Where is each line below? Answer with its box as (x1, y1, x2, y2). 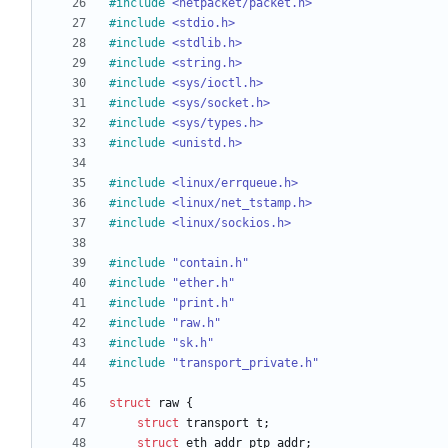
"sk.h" (172, 336, 214, 351)
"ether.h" (172, 276, 235, 291)
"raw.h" (172, 316, 221, 331)
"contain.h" (172, 256, 249, 271)
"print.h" (172, 296, 235, 311)
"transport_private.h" (172, 356, 319, 371)
